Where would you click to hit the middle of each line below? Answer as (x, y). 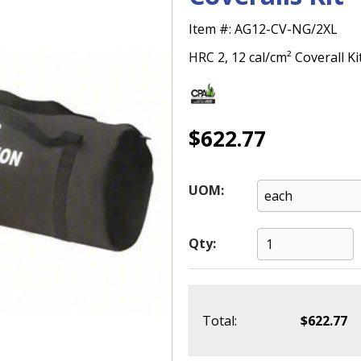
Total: (220, 321)
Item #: (212, 29)
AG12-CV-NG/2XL (286, 29)
